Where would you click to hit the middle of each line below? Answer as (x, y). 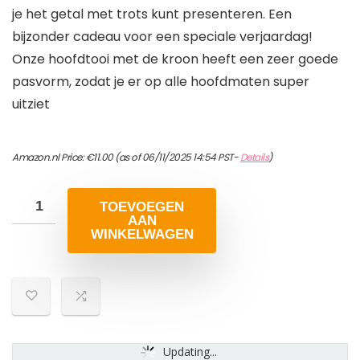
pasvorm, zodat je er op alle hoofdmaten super (161, 82)
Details (254, 157)
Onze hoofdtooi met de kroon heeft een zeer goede (175, 59)
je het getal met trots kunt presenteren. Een (152, 14)
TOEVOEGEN (142, 207)
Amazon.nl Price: (49, 157)
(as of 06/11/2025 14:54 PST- (176, 157)
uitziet (31, 104)
